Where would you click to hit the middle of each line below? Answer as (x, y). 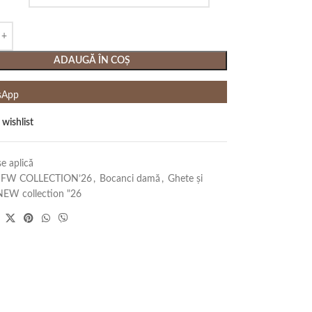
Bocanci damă (130, 179)
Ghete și (185, 179)
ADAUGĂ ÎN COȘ (92, 61)
